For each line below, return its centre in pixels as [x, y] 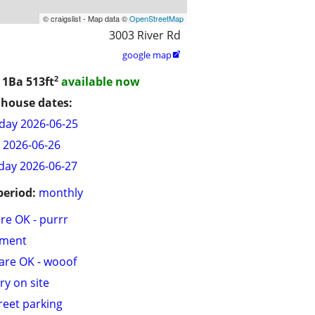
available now [101, 82]
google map [147, 54]
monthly [61, 193]
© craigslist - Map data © [86, 18]
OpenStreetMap [156, 18]
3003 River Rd [145, 35]
